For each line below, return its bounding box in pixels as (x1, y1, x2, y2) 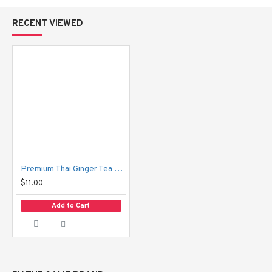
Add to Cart (52, 201, 90, 210)
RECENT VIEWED (12, 18, 83, 30)
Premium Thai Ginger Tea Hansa (114, 164, 123, 175)
